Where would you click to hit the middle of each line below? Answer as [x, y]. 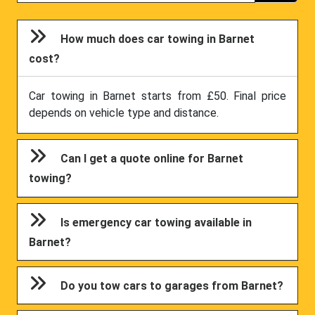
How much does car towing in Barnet [158, 39]
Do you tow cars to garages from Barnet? [172, 286]
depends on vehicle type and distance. [124, 113]
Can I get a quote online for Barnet [152, 159]
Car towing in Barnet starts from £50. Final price [157, 96]
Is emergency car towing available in [156, 222]
